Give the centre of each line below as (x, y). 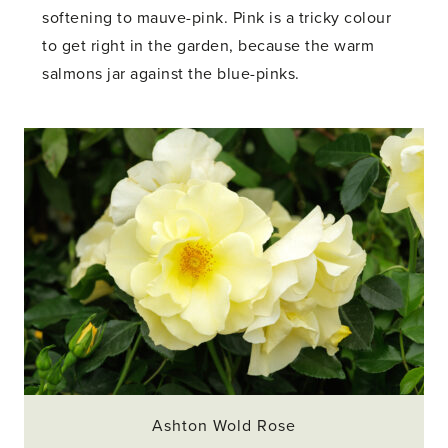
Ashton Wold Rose (224, 426)
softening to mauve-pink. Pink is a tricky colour (217, 18)
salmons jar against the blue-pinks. (171, 74)
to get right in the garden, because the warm (208, 46)
